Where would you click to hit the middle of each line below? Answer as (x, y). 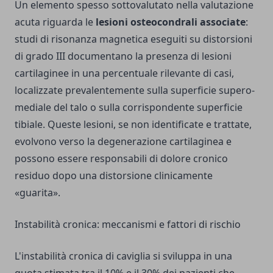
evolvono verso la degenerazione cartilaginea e (123, 142)
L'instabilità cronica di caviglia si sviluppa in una (123, 256)
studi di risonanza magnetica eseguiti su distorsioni (133, 39)
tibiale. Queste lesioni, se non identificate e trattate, (133, 125)
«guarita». (37, 193)
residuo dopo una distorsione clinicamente (114, 176)
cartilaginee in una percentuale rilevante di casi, (124, 73)
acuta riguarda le (55, 22)
